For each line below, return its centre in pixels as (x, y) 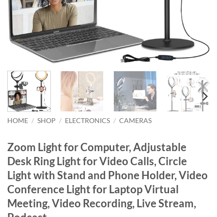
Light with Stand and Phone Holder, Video (108, 175)
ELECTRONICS (88, 121)
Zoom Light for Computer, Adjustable (97, 147)
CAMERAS (136, 121)
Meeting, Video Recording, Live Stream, (102, 203)
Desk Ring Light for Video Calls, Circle (97, 161)
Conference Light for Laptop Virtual (93, 189)
